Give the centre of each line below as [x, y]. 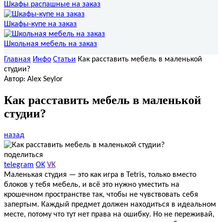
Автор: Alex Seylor [33, 79]
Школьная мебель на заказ [51, 44]
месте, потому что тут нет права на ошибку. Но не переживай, [109, 215]
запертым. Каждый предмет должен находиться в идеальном [110, 205]
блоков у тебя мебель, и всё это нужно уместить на [92, 185]
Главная [17, 59]
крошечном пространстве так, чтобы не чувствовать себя [101, 195]
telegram [19, 165]
